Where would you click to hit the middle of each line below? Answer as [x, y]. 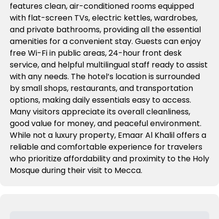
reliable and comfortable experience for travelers [106, 147]
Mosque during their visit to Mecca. [76, 171]
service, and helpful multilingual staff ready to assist [109, 65]
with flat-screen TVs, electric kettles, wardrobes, [104, 18]
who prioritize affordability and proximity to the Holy [109, 159]
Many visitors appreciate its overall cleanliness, [100, 112]
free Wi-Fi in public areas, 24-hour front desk [96, 53]
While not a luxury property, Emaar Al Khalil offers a [108, 135]
